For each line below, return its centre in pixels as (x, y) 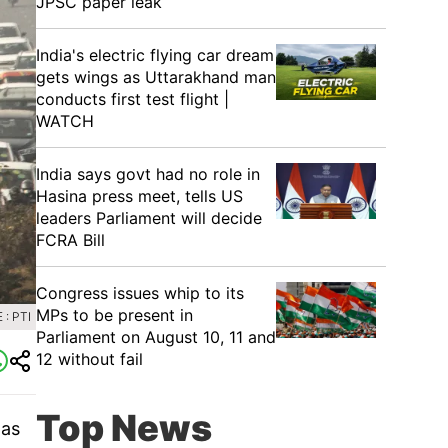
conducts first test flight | (132, 99)
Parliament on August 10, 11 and (156, 337)
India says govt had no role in (148, 174)
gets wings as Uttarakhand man (156, 77)
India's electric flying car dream (155, 55)
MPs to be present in (114, 315)
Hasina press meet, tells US (139, 196)
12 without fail (89, 359)
